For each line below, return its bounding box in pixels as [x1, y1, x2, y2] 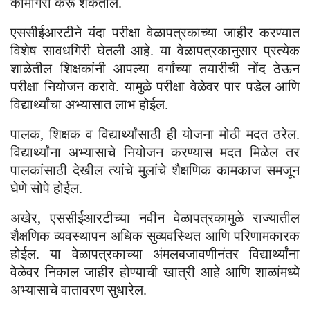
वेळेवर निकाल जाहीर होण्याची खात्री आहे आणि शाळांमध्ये [10, 264, 300, 280]
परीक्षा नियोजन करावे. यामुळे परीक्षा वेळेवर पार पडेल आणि [10, 79, 300, 95]
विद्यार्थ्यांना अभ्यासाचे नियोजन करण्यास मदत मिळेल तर [10, 145, 300, 161]
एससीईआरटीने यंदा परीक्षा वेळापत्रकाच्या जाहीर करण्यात [10, 25, 300, 41]
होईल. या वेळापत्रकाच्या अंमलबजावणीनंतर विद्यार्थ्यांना [10, 246, 300, 262]
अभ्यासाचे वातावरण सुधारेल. [10, 282, 147, 298]
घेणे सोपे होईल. [10, 181, 82, 197]
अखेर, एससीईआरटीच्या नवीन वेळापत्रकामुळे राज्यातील [10, 210, 300, 226]
